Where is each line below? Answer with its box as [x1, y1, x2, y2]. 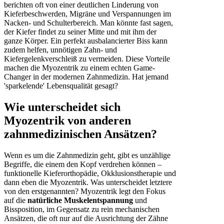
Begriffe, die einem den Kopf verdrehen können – [4, 160, 161, 169]
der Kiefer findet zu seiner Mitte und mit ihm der [4, 27, 156, 36]
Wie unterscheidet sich [4, 100, 120, 114]
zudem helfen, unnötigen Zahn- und [4, 45, 117, 54]
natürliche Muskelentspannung [27, 196, 133, 205]
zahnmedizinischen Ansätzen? [4, 127, 157, 141]
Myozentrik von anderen [4, 114, 131, 127]
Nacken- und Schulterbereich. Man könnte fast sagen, [4, 18, 173, 27]
